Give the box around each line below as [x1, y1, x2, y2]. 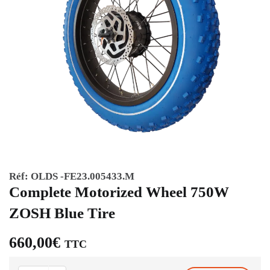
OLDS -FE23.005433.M [31, 170, 134, 182]
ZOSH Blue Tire [9, 204, 115, 221]
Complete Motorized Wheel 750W [9, 183, 229, 200]
